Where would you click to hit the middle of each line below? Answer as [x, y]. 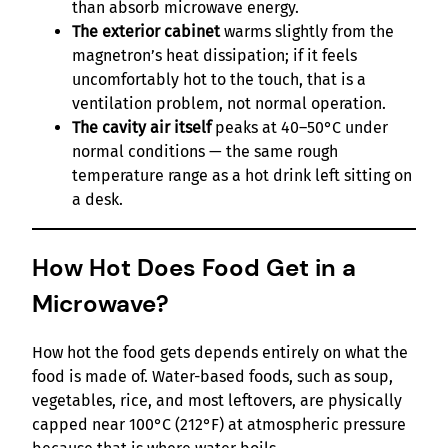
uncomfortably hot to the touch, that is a [219, 79]
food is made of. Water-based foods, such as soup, [212, 377]
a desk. [97, 199]
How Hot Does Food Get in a [194, 267]
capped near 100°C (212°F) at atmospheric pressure [219, 425]
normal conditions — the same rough [205, 151]
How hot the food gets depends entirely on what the [220, 353]
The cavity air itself [141, 127]
